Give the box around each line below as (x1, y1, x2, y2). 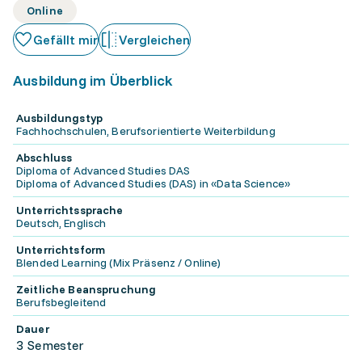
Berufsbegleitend (16, 295, 107, 309)
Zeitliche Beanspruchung (16, 282, 157, 297)
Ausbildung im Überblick (13, 71, 174, 90)
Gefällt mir (33, 32, 98, 48)
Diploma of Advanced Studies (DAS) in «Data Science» (16, 176, 291, 191)
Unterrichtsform (16, 242, 106, 257)
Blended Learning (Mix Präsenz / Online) (16, 255, 221, 270)
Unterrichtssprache (16, 203, 124, 217)
